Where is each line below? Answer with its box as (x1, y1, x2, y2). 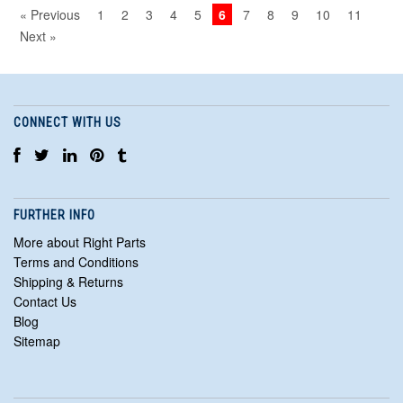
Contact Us (13, 292, 76, 311)
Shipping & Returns (13, 273, 123, 291)
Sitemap (13, 332, 60, 351)
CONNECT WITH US (13, 115, 121, 130)
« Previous (20, 5, 80, 24)
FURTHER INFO (13, 208, 95, 223)
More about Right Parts (13, 233, 146, 252)
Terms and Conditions (13, 253, 139, 272)
